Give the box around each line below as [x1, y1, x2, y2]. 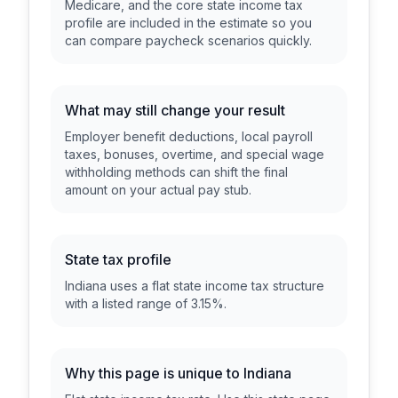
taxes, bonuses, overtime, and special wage [65, 147, 324, 162]
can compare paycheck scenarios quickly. [65, 33, 312, 48]
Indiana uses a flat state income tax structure [65, 278, 324, 293]
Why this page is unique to [65, 364, 243, 382]
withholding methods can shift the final [65, 164, 288, 179]
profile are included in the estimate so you [65, 15, 312, 30]
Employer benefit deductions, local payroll [65, 129, 313, 144]
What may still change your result [65, 101, 285, 119]
